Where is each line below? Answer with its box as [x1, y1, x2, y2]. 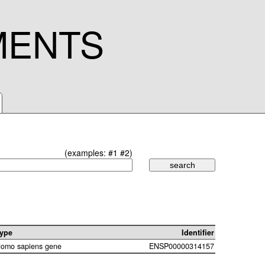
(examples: [64, 147, 108, 159]
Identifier [182, 227, 214, 238]
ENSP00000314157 [149, 241, 214, 252]
